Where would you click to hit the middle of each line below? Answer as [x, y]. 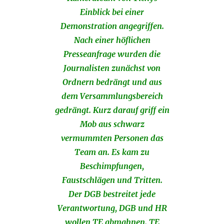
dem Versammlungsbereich [112, 96]
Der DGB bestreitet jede [112, 194]
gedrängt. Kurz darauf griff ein [112, 110]
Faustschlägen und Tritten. [112, 180]
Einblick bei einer [112, 12]
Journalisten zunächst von [112, 68]
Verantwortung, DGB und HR [112, 208]
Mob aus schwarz [112, 124]
